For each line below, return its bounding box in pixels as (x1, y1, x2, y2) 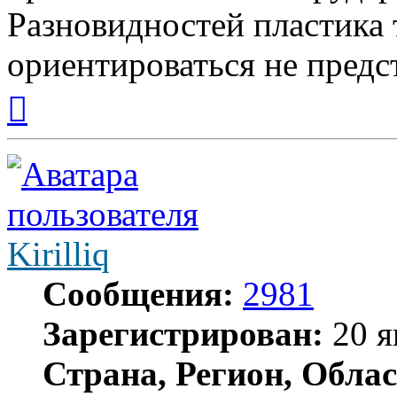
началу (27, 115, 67, 131)
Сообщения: (43, 275, 234, 314)
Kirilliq (7, 235, 110, 274)
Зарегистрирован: (43, 315, 323, 354)
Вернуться (27, 83, 90, 99)
